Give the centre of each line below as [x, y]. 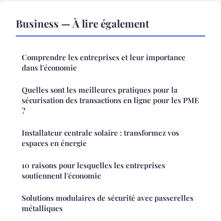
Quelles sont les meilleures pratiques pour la [100, 90]
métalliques [42, 208]
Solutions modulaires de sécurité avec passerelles [108, 198]
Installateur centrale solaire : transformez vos [100, 132]
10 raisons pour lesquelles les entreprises [93, 165]
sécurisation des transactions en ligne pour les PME [110, 100]
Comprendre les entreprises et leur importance [104, 57]
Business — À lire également [82, 23]
